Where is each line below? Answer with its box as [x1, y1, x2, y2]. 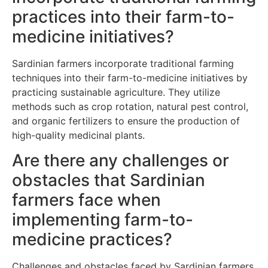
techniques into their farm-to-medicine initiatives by [12, 71, 248, 84]
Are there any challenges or [12, 150, 229, 170]
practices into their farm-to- [12, 6, 234, 27]
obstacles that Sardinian [12, 170, 205, 190]
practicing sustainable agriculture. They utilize [12, 86, 220, 98]
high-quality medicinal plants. [12, 129, 145, 141]
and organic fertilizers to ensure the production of [12, 114, 240, 127]
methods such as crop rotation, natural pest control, [12, 100, 248, 112]
